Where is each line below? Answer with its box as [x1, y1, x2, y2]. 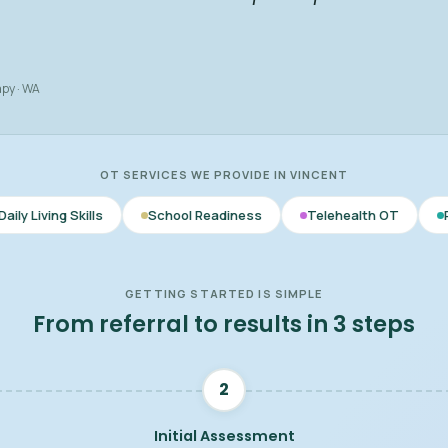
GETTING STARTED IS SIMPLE [124, 286, 324, 301]
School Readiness [58, 206, 173, 224]
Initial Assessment [153, 426, 295, 446]
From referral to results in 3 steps [33, 308, 415, 340]
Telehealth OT [217, 206, 310, 224]
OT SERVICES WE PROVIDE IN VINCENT [99, 167, 349, 182]
